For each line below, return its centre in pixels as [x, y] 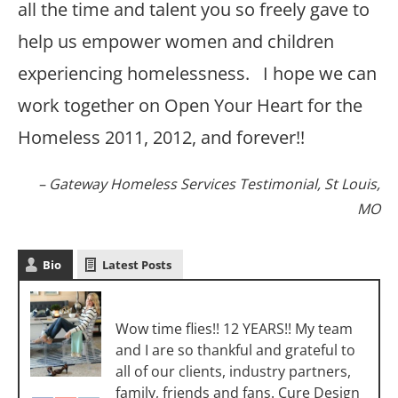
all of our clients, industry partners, [233, 371]
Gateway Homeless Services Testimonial [183, 184]
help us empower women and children [176, 41]
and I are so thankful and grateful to [235, 350]
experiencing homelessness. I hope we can [197, 73]
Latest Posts [137, 265]
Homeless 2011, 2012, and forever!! [161, 137]
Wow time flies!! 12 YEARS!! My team [234, 329]
